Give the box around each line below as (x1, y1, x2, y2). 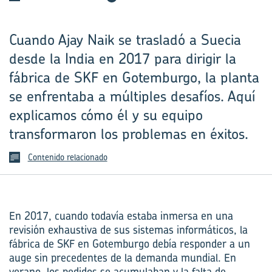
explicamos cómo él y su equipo (9, 105, 203, 124)
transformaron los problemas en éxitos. (9, 124, 248, 143)
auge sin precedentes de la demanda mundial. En (9, 250, 236, 265)
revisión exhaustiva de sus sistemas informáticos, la (9, 222, 248, 237)
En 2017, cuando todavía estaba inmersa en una (9, 208, 233, 223)
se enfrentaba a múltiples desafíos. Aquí (9, 86, 255, 106)
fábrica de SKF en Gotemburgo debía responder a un (9, 236, 250, 251)
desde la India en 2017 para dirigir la (9, 49, 236, 68)
